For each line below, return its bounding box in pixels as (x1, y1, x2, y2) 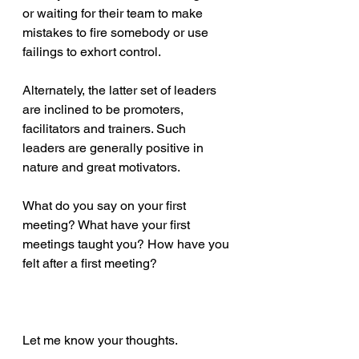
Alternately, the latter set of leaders (22, 82, 220, 98)
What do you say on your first (22, 197, 189, 213)
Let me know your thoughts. (22, 332, 178, 348)
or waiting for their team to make (22, 5, 206, 21)
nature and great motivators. (22, 159, 180, 175)
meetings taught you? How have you (22, 236, 232, 252)
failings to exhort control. (22, 43, 161, 59)
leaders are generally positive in (22, 139, 207, 155)
